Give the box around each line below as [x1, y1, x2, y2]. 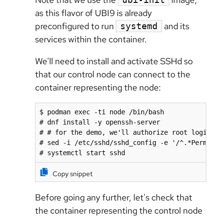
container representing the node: [35, 81, 161, 93]
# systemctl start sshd [39, 148, 125, 157]
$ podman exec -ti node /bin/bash [39, 108, 164, 116]
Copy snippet [53, 169, 92, 179]
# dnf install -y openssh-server [39, 118, 160, 126]
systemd [120, 20, 158, 31]
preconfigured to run [35, 20, 116, 32]
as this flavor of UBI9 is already [35, 7, 152, 18]
